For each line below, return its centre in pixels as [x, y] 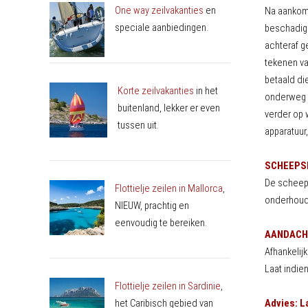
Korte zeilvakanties [155, 90]
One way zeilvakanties [159, 10]
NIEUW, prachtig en [152, 205]
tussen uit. [138, 125]
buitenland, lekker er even [168, 108]
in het [206, 90]
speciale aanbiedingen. [161, 27]
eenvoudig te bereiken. [161, 222]
